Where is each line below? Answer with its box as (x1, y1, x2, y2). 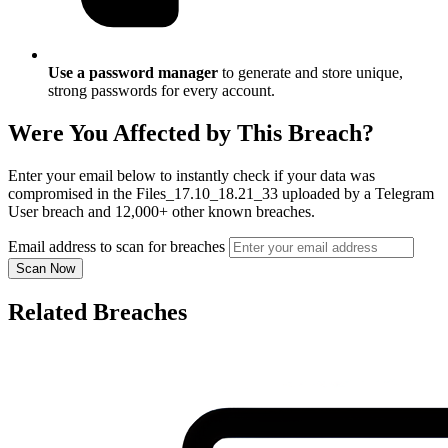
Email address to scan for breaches (8, 238, 225, 256)
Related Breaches (8, 299, 187, 326)
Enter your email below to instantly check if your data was (8, 167, 375, 185)
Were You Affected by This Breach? (8, 120, 374, 147)
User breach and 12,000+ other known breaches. (8, 203, 315, 221)
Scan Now (16, 261, 75, 277)
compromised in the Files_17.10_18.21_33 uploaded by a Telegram (8, 185, 434, 203)
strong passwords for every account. (48, 82, 275, 100)
